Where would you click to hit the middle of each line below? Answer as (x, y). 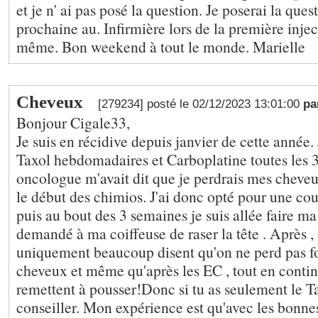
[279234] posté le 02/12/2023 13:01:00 (201, 104)
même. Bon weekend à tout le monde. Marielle (161, 46)
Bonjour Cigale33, (73, 122)
